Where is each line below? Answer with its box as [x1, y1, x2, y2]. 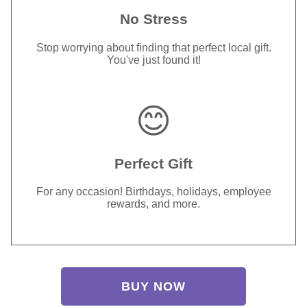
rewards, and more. [107, 198, 200, 210]
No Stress [119, 11, 188, 27]
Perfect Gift [114, 155, 193, 171]
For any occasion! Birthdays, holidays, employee [36, 186, 271, 198]
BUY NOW [121, 279, 186, 293]
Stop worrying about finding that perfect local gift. [36, 41, 271, 53]
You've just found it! [106, 53, 201, 66]
